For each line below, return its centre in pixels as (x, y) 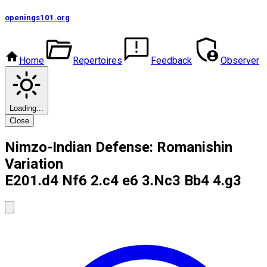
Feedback (171, 61)
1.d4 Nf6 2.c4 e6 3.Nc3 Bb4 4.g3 (136, 181)
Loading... (27, 108)
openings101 (30, 18)
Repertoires (97, 61)
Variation (34, 164)
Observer (240, 61)
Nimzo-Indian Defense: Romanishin (119, 148)
